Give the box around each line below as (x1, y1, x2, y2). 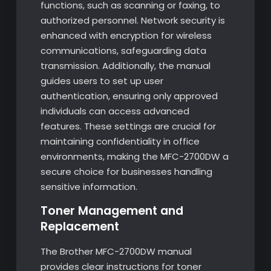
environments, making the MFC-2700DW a (40, 150, 229, 163)
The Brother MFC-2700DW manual (40, 245, 192, 258)
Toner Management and (40, 203, 183, 220)
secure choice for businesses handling (40, 165, 212, 178)
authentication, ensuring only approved (40, 90, 218, 103)
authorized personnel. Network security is (40, 14, 225, 27)
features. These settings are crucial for (40, 120, 216, 133)
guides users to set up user (40, 74, 163, 88)
